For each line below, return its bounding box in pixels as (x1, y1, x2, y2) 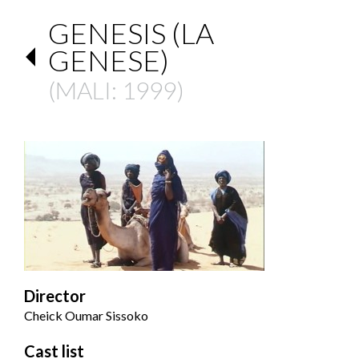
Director (24, 286, 86, 306)
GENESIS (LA (48, 15, 214, 51)
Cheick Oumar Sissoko (24, 308, 148, 324)
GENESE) (48, 42, 169, 79)
